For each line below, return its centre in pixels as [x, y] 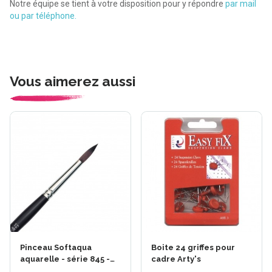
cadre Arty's [176, 259]
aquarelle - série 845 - [65, 259]
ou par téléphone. [43, 15]
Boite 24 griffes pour [193, 247]
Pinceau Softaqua [56, 247]
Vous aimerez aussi [73, 81]
